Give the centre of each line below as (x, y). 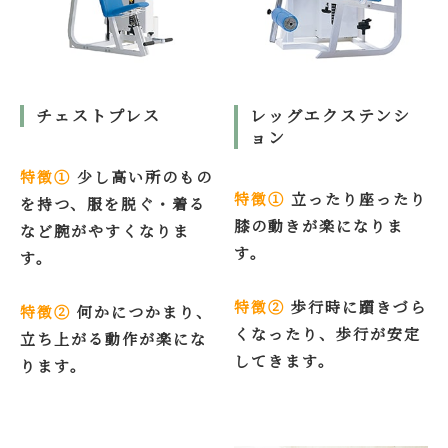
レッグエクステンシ (330, 116)
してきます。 (284, 361)
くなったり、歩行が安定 (327, 334)
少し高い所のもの (142, 177)
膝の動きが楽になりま (319, 226)
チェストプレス (98, 116)
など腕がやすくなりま (105, 231)
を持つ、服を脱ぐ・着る (113, 204)
